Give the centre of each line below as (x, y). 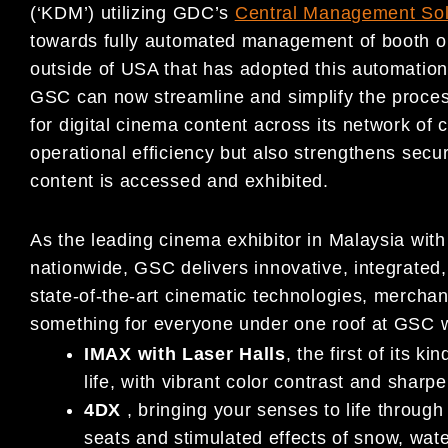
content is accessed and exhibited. (179, 181)
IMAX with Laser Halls (185, 353)
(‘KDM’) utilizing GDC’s (132, 13)
